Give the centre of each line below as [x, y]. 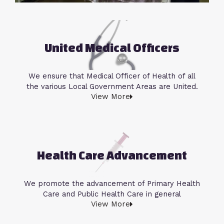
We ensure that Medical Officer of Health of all [112, 76]
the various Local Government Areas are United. [112, 87]
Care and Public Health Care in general [112, 194]
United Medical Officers [112, 48]
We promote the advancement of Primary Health [112, 184]
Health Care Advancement [112, 155]
